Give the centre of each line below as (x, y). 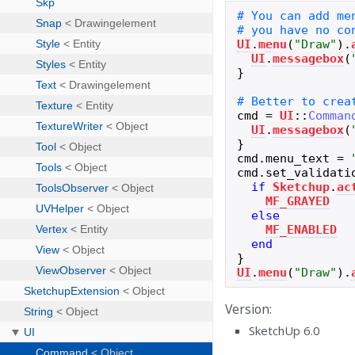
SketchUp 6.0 (285, 330)
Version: (249, 309)
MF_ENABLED (302, 229)
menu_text (298, 158)
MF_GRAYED (298, 201)
